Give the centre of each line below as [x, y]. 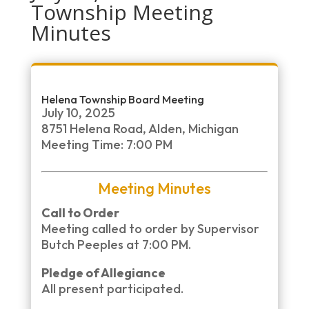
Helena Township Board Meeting [122, 99]
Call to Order [80, 213]
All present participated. [112, 289]
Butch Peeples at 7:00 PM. [116, 245]
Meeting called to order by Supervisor [150, 229]
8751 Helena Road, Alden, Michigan [140, 129]
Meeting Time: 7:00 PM [107, 144]
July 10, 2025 [78, 113]
